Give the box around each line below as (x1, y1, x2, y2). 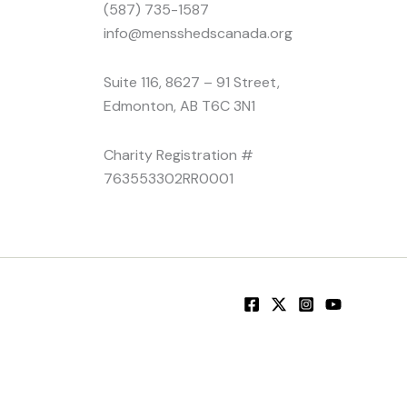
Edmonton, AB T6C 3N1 (103, 96, 255, 115)
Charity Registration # (103, 145, 253, 164)
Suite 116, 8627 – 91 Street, (103, 73, 280, 92)
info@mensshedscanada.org (103, 24, 293, 43)
